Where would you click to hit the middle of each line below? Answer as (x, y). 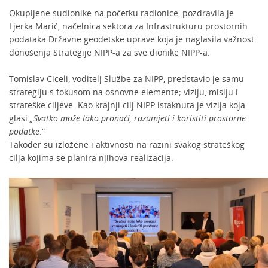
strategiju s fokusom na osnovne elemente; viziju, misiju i (124, 92)
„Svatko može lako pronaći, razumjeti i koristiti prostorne (138, 118)
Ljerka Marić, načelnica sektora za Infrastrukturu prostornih (128, 26)
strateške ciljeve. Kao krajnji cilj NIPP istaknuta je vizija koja (127, 105)
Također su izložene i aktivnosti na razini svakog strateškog (127, 144)
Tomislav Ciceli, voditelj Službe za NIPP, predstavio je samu (127, 79)
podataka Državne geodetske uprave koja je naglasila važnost (132, 39)
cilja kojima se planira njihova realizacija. (91, 158)
